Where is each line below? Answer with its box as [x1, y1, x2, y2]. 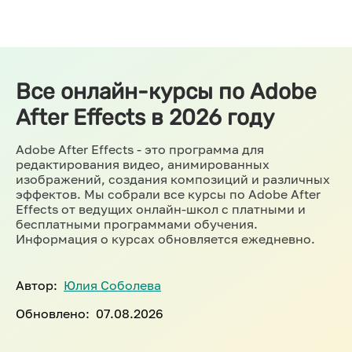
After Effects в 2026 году [16, 104, 274, 130]
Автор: [16, 277, 57, 293]
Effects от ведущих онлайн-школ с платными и [16, 201, 306, 217]
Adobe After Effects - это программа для [16, 141, 264, 157]
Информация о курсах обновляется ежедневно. [16, 231, 315, 247]
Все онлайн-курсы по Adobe [16, 79, 317, 104]
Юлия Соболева [64, 277, 161, 293]
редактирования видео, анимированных [16, 156, 269, 172]
